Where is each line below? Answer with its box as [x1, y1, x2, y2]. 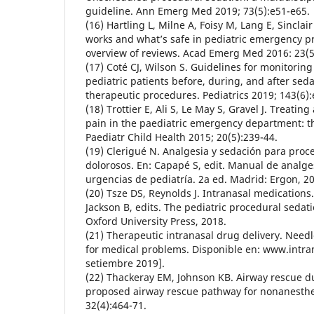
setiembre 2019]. [86, 256, 165, 270]
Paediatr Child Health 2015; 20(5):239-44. [86, 130, 278, 144]
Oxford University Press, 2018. [86, 214, 226, 228]
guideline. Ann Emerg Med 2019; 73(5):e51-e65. [86, 4, 310, 18]
